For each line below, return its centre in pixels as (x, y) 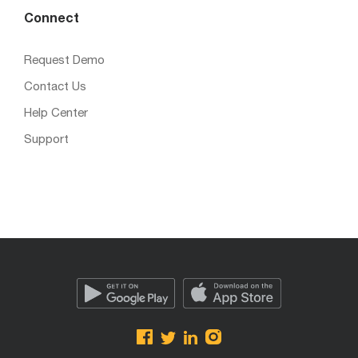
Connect (52, 20)
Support (46, 140)
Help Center (56, 113)
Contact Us (55, 87)
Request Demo (64, 61)
